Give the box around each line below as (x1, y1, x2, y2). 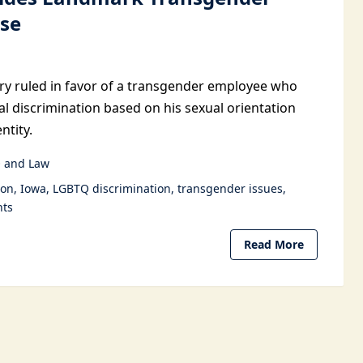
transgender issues (177, 181, 283, 196)
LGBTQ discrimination (53, 181, 171, 196)
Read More (244, 237, 304, 252)
